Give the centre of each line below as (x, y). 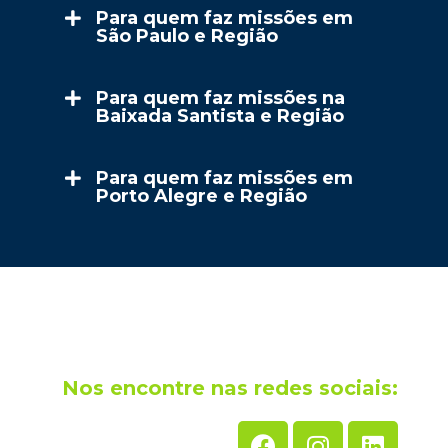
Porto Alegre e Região (201, 196)
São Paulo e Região (186, 36)
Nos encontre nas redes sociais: (230, 388)
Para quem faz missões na (220, 98)
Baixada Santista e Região (219, 116)
